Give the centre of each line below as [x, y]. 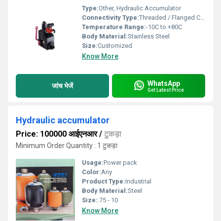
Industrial [138, 181]
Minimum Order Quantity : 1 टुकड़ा [67, 146]
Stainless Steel [149, 36]
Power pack [120, 163]
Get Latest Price [166, 90]
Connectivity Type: [110, 18]
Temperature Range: [114, 27]
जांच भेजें [62, 86]
